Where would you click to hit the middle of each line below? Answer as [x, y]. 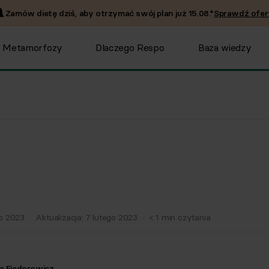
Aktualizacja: [61, 217]
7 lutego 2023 [112, 217]
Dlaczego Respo [130, 47]
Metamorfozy [32, 47]
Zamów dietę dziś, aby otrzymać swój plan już [97, 13]
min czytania [186, 217]
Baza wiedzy [225, 47]
